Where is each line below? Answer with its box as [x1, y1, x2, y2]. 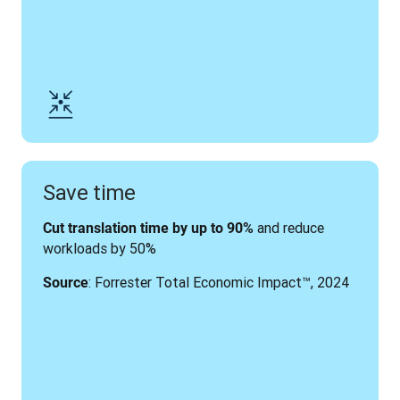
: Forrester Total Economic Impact [88, 273, 302, 291]
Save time [43, 179, 136, 205]
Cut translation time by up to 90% [43, 220, 254, 237]
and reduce [254, 219, 324, 237]
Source [43, 274, 88, 291]
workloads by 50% [43, 239, 156, 257]
